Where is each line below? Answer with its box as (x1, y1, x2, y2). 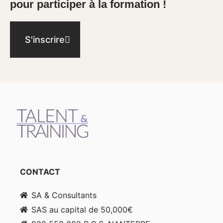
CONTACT (20, 167, 60, 177)
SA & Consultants (31, 190, 97, 201)
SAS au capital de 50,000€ (31, 205, 133, 215)
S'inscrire (25, 34, 65, 45)
